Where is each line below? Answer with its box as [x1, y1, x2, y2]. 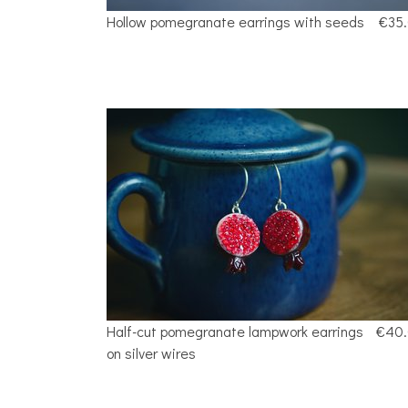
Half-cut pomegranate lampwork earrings [107, 321, 363, 341]
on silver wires [107, 342, 196, 362]
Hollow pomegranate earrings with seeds [107, 12, 364, 32]
